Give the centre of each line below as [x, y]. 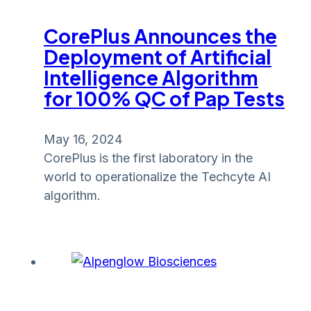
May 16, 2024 [83, 139]
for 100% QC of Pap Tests [164, 98]
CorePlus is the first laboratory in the [148, 158]
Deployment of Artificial [158, 56]
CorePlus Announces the [160, 35]
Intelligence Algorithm [151, 77]
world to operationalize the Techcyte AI [157, 176]
